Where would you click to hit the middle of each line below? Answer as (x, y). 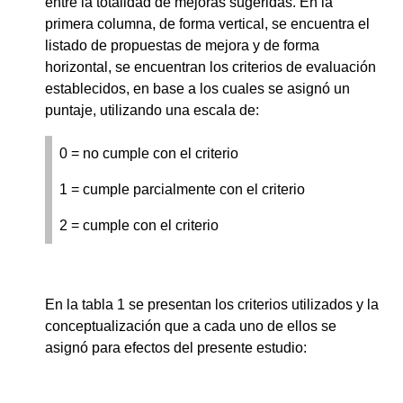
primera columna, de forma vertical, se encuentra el (207, 23)
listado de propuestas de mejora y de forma (182, 45)
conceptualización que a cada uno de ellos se (191, 326)
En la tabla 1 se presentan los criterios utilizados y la (212, 304)
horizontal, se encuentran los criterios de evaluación (210, 67)
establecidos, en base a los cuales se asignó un (197, 88)
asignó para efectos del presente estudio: (176, 347)
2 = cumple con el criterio (139, 225)
